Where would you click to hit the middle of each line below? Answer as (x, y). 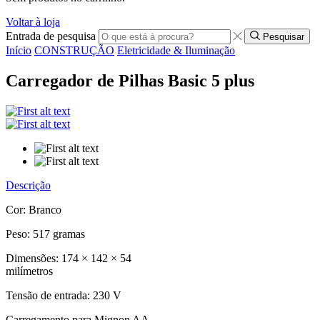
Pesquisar (283, 37)
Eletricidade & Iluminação (176, 51)
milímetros (29, 271)
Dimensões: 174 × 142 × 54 (69, 258)
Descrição (28, 185)
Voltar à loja (33, 21)
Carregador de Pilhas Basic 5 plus (130, 81)
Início (19, 51)
